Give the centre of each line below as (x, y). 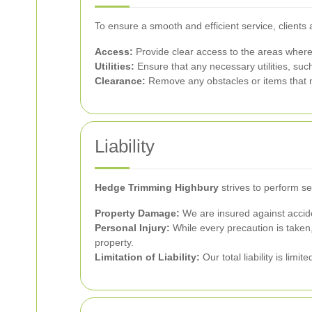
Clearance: (120, 81)
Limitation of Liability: (147, 257)
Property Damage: (137, 213)
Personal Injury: (132, 228)
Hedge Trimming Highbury (157, 187)
